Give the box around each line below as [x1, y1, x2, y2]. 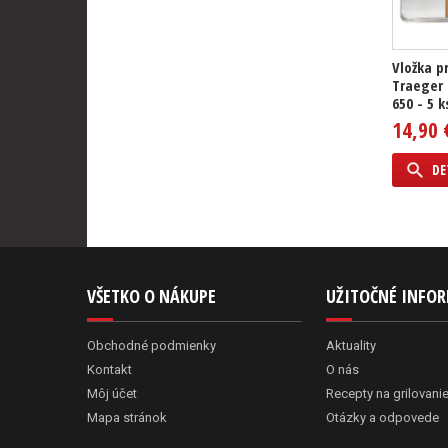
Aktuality [325, 338, 376, 353]
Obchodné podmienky [87, 338, 216, 353]
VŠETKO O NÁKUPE [87, 284, 216, 308]
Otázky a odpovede [325, 410, 439, 425]
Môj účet [87, 386, 137, 401]
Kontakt [87, 362, 132, 377]
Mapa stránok [87, 410, 167, 425]
